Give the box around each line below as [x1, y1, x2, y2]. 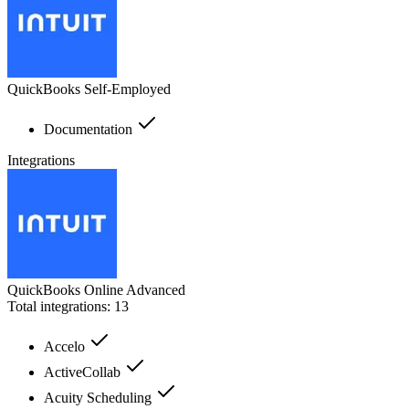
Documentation [44, 121, 136, 137]
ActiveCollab [44, 363, 124, 380]
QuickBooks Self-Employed [7, 80, 171, 97]
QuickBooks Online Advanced [7, 281, 185, 298]
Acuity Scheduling [44, 389, 155, 405]
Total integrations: [7, 298, 114, 314]
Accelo [44, 338, 89, 354]
